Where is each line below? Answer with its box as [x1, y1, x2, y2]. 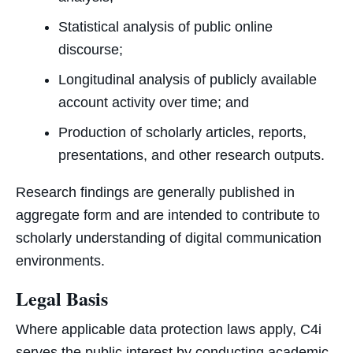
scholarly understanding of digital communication [16, 230, 321, 247]
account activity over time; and [58, 95, 249, 111]
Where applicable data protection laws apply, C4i [16, 321, 321, 337]
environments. [16, 253, 105, 269]
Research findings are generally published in [16, 184, 295, 201]
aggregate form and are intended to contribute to [16, 207, 320, 224]
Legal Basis [16, 284, 108, 312]
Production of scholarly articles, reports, [58, 124, 307, 141]
